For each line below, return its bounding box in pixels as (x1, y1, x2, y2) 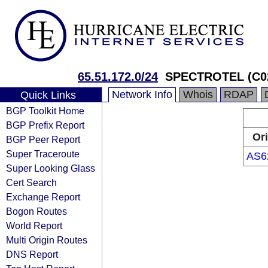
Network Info (112, 89, 172, 100)
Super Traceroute (6, 148, 80, 159)
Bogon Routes (6, 206, 67, 217)
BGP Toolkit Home (6, 105, 84, 116)
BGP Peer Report (6, 134, 80, 145)
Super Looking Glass (6, 163, 95, 173)
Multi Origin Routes (6, 234, 87, 245)
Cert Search (6, 177, 57, 188)
